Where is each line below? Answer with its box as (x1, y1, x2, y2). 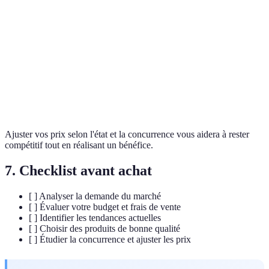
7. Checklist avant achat (5, 162, 152, 178)
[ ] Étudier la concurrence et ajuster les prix (29, 234, 191, 244)
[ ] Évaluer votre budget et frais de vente (29, 201, 181, 212)
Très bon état (199, 89, 243, 99)
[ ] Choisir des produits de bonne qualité (29, 223, 180, 234)
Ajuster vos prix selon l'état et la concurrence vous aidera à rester (5, 129, 249, 140)
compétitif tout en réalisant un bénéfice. (5, 140, 153, 151)
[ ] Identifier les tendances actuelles (29, 212, 161, 223)
